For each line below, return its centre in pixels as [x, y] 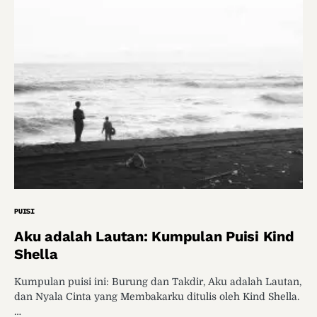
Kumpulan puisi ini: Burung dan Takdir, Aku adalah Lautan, [158, 282]
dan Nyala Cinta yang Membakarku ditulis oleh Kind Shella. [157, 297]
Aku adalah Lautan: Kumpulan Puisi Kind [154, 237]
